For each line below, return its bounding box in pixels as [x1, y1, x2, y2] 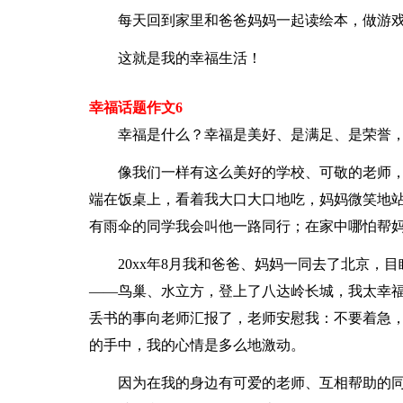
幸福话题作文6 [88, 100, 183, 115]
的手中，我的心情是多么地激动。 [88, 337, 305, 353]
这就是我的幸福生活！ [117, 50, 262, 66]
